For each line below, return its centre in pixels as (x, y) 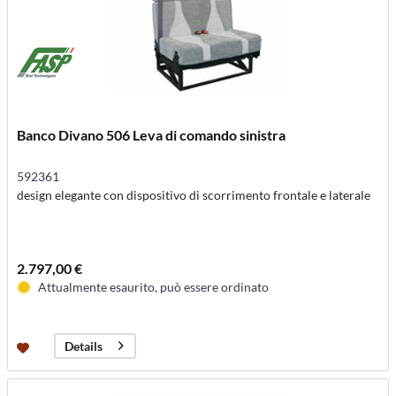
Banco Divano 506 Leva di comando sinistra (152, 134)
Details (84, 346)
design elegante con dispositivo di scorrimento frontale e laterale (194, 194)
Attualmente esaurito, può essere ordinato (154, 286)
